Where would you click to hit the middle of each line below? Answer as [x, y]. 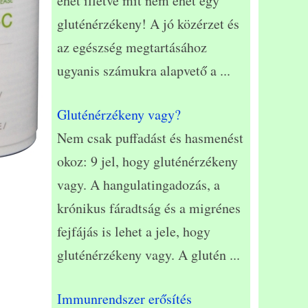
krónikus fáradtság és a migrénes [149, 208]
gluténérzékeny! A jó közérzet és [148, 24]
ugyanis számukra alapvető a [139, 71]
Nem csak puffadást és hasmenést [150, 138]
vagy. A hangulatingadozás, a [139, 185]
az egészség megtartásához [132, 47]
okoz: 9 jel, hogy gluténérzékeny [147, 162]
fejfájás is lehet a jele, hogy [134, 232]
